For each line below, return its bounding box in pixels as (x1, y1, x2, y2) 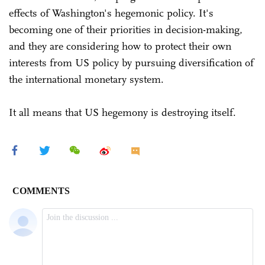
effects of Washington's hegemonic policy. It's (9, 6, 214, 20)
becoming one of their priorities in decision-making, (9, 22, 243, 36)
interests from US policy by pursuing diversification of (9, 56, 254, 69)
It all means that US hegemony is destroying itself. (9, 105, 236, 119)
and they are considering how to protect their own (9, 39, 231, 53)
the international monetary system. (9, 72, 167, 86)
